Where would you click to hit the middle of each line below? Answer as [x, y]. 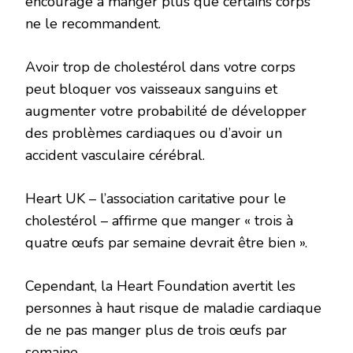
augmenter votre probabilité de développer [166, 111]
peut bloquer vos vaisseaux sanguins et [151, 89]
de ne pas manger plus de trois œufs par [156, 331]
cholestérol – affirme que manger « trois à [159, 221]
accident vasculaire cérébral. [115, 156]
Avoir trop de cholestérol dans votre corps [160, 67]
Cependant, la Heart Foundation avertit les [160, 286]
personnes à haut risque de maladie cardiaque [173, 308]
